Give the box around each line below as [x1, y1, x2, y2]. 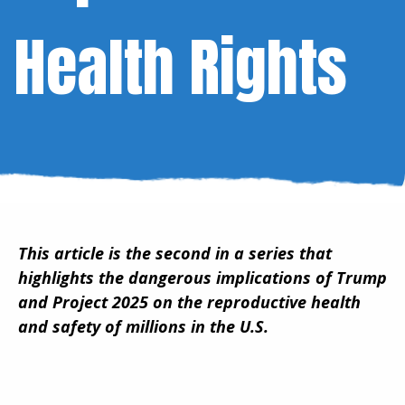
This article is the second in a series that [18, 241, 332, 264]
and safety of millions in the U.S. [18, 315, 268, 337]
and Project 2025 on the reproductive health [18, 290, 361, 313]
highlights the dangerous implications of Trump [18, 266, 387, 288]
